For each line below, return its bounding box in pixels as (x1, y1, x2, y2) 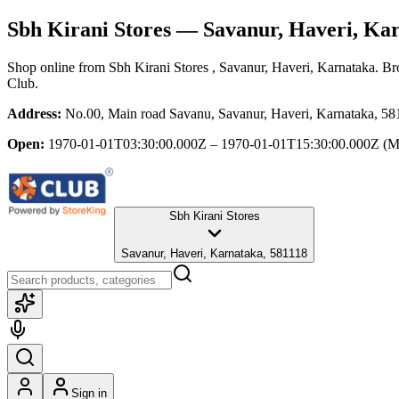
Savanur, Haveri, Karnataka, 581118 (121, 246, 307, 260)
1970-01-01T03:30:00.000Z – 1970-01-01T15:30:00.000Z (48, 135, 379, 151)
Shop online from (7, 59, 109, 75)
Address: (7, 105, 61, 121)
